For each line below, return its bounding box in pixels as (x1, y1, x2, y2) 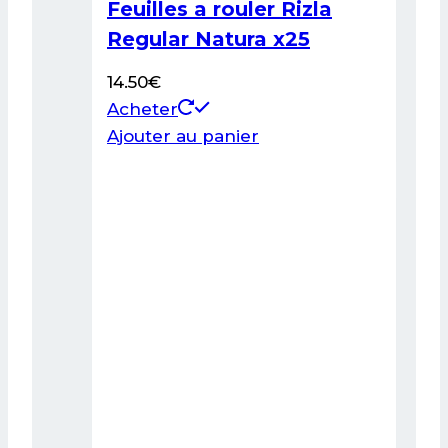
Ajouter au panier (107, 125, 259, 146)
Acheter (107, 98, 178, 119)
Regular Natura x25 (107, 26, 310, 51)
